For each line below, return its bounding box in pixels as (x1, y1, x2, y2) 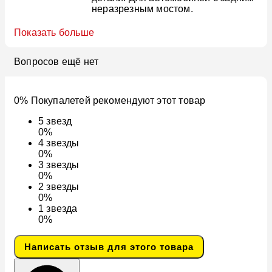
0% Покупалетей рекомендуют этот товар (14, 95, 206, 106)
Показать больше (14, 27, 94, 38)
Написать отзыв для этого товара (24, 242, 194, 253)
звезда (46, 203, 78, 214)
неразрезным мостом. (92, 4, 193, 15)
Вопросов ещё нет (14, 56, 99, 67)
